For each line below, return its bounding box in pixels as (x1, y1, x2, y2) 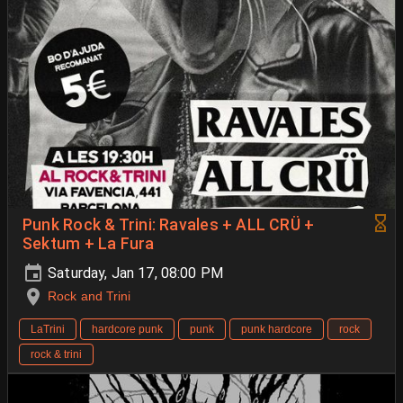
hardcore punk (92, 322, 163, 336)
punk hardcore (241, 322, 312, 336)
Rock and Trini (48, 288, 131, 303)
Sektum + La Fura (22, 234, 155, 253)
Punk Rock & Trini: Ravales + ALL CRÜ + (22, 215, 315, 234)
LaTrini (31, 322, 65, 336)
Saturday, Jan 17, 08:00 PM (44, 264, 224, 282)
